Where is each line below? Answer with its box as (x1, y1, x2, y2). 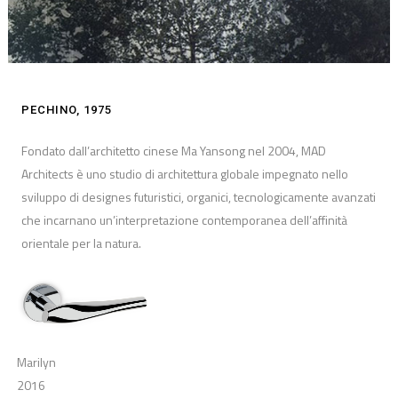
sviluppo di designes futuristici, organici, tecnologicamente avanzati (20, 187, 376, 206)
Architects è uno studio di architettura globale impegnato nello (20, 163, 348, 183)
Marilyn (16, 352, 56, 371)
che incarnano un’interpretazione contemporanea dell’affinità (20, 210, 347, 229)
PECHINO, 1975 (20, 102, 112, 116)
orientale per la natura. (20, 233, 141, 252)
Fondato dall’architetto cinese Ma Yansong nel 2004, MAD (20, 140, 326, 160)
